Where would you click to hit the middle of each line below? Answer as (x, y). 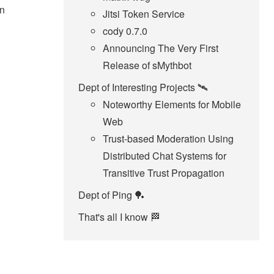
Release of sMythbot (147, 65)
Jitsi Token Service (144, 14)
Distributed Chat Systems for (165, 156)
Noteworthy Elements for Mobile (172, 105)
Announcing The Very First (161, 48)
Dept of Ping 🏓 (111, 195)
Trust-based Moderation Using (168, 139)
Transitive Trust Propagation (164, 173)
